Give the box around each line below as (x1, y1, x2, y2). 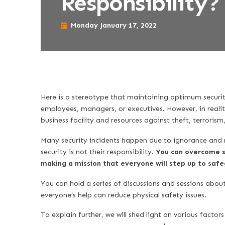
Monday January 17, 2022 (70, 21, 157, 30)
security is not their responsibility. (40, 147, 156, 156)
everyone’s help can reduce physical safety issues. (40, 190, 206, 199)
